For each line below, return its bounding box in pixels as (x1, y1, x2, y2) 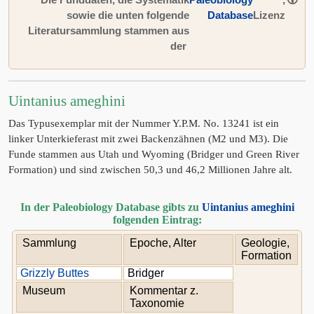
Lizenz (253, 9, 285, 21)
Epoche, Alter (130, 237, 196, 249)
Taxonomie (130, 297, 184, 309)
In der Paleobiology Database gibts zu (20, 201, 202, 213)
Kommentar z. (130, 285, 198, 296)
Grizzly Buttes (20, 267, 89, 279)
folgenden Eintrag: (112, 214, 202, 226)
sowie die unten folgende (67, 9, 189, 21)
